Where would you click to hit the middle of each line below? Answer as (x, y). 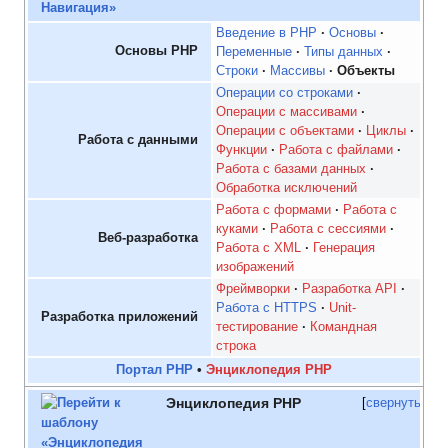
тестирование (257, 327)
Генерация (344, 248)
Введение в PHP (267, 33)
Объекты (366, 71)
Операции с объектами (285, 131)
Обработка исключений (287, 188)
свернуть (394, 403)
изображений (255, 267)
